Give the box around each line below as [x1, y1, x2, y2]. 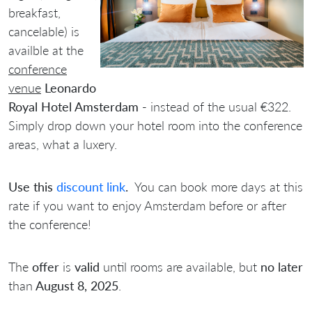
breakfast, [8, 4, 61, 20]
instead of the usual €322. [150, 98, 291, 114]
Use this [8, 178, 56, 194]
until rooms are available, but [100, 258, 260, 274]
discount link [56, 178, 125, 194]
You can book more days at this [128, 178, 303, 194]
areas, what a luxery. [8, 136, 120, 152]
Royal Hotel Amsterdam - [8, 98, 150, 114]
